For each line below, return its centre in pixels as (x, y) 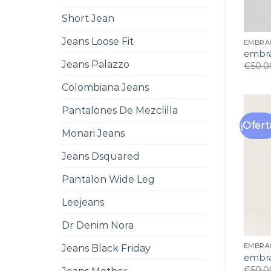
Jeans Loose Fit (98, 41)
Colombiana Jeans (105, 87)
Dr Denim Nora (98, 225)
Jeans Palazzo (96, 64)
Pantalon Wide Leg (108, 179)
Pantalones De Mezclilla (120, 110)
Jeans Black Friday (106, 248)
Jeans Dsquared (101, 156)
